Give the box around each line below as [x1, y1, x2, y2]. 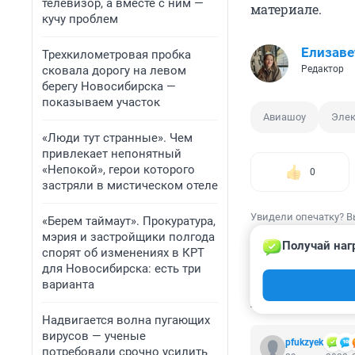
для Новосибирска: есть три [42, 261, 201, 276]
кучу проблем [42, 12, 118, 26]
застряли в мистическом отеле [42, 178, 218, 193]
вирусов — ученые [42, 329, 146, 343]
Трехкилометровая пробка [42, 48, 191, 62]
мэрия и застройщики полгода [42, 230, 215, 244]
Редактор [301, 63, 344, 75]
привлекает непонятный [42, 147, 181, 161]
